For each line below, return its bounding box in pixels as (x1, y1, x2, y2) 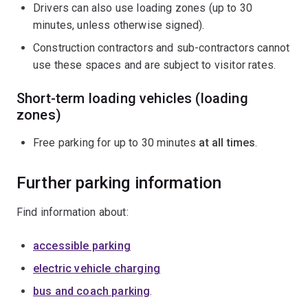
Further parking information (16, 173, 222, 192)
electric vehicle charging (33, 262, 160, 275)
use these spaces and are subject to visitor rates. (33, 58, 276, 71)
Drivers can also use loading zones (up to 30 (33, 1, 253, 14)
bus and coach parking (33, 285, 151, 298)
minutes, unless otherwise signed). (33, 19, 205, 32)
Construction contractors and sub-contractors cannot (33, 41, 290, 54)
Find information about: (16, 206, 129, 219)
